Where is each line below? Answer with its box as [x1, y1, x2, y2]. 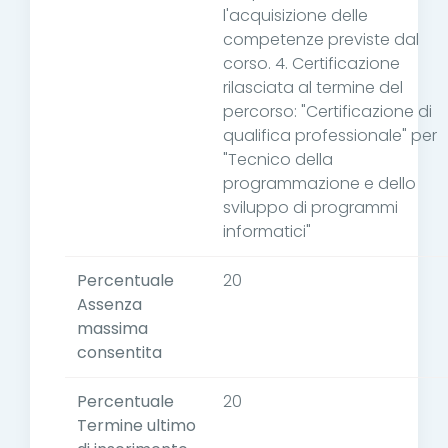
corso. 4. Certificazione [223, 52, 400, 76]
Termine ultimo [77, 414, 196, 438]
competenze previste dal [223, 28, 419, 52]
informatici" [223, 220, 311, 244]
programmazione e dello [223, 172, 416, 196]
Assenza [77, 293, 142, 317]
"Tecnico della [223, 148, 333, 172]
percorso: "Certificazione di [223, 100, 432, 124]
